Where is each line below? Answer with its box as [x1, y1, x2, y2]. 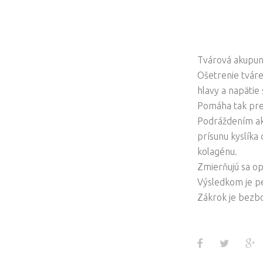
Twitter [228, 237, 262, 249]
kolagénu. [197, 146, 237, 157]
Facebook [203, 237, 246, 249]
